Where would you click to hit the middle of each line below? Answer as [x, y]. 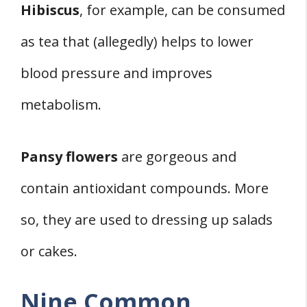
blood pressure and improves [116, 73]
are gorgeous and [177, 156]
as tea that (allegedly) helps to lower [137, 41]
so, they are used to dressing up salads [147, 219]
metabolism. [61, 104]
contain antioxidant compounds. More [145, 188]
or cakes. [49, 251]
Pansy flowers [69, 156]
